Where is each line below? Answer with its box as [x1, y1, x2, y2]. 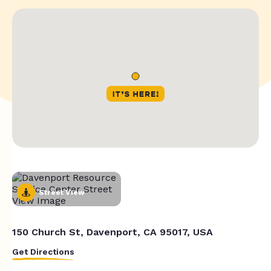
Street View [39, 188, 85, 197]
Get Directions [12, 246, 74, 256]
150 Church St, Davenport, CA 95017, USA [12, 226, 213, 238]
